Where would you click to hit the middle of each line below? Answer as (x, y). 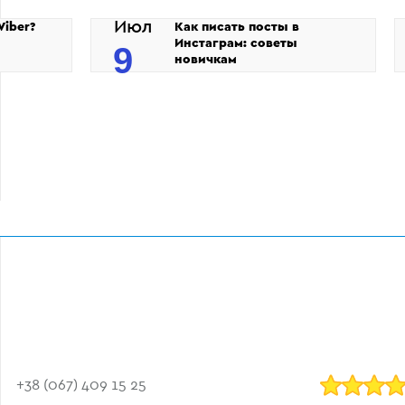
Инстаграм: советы (235, 43)
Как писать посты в (236, 27)
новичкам (205, 59)
